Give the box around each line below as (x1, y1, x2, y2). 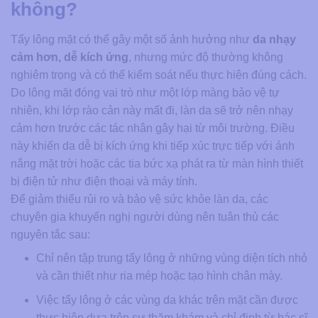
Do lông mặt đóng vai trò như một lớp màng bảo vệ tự (11, 86, 280, 99)
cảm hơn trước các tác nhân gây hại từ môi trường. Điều (11, 121, 295, 134)
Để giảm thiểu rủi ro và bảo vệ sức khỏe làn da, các (11, 192, 268, 205)
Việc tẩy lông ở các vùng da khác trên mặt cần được (35, 294, 298, 307)
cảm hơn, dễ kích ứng (11, 50, 128, 63)
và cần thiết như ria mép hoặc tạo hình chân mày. (35, 269, 283, 282)
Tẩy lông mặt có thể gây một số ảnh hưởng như (11, 33, 253, 45)
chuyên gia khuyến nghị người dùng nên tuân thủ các (11, 210, 279, 223)
